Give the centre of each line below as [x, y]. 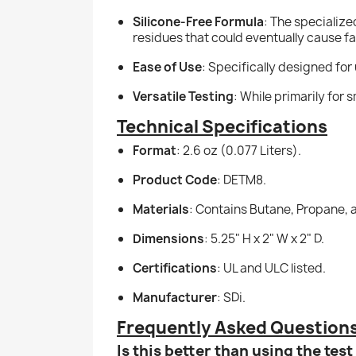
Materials [161, 209]
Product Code [175, 180]
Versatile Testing [183, 96]
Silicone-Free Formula [198, 21]
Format [155, 150]
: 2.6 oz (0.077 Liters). [239, 150]
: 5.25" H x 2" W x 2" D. [264, 238]
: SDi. [231, 297]
